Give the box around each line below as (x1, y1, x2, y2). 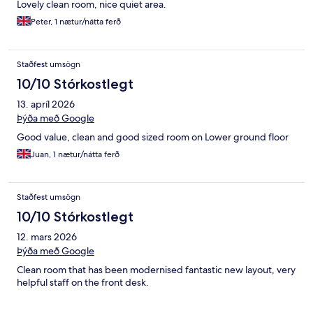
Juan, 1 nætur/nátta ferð (31, 149, 119, 161)
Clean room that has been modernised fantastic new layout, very (17, 263, 296, 277)
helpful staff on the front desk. (17, 276, 149, 289)
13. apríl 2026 (17, 98, 75, 111)
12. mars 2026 (17, 231, 77, 244)
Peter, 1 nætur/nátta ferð (31, 16, 121, 28)
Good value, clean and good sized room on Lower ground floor (17, 131, 289, 144)
